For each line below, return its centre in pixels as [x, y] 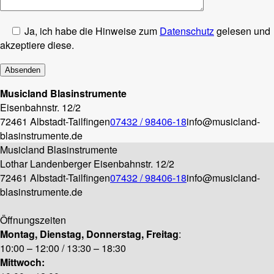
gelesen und [242, 31]
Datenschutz [187, 31]
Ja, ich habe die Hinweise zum [91, 31]
